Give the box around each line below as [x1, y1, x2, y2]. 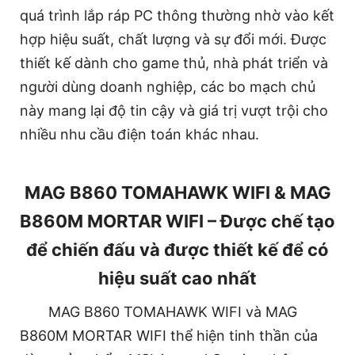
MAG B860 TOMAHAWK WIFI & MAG [24, 181, 331, 203]
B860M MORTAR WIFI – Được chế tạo [20, 210, 335, 231]
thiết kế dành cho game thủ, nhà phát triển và [20, 54, 328, 71]
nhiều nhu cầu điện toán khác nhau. [20, 125, 259, 143]
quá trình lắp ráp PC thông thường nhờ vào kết [20, 6, 334, 24]
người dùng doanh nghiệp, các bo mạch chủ [20, 78, 315, 95]
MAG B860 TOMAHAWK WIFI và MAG [48, 303, 297, 320]
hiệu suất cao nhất [98, 267, 257, 288]
